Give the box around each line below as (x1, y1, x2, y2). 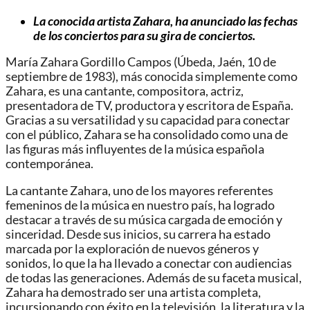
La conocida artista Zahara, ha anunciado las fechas (33, 13, 298, 28)
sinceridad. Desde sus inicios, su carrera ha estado (6, 226, 271, 241)
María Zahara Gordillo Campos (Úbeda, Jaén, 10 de (6, 55, 276, 70)
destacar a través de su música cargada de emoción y (6, 212, 282, 227)
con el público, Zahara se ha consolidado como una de (6, 127, 288, 143)
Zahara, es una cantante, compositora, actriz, (6, 84, 244, 99)
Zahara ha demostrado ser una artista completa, (6, 284, 261, 300)
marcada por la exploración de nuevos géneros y (6, 241, 259, 256)
